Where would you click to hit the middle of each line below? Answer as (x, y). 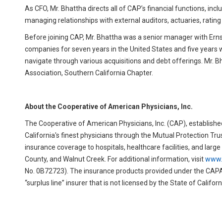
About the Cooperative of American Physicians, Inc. (109, 107)
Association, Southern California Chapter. (89, 73)
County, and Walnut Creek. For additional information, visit (115, 159)
